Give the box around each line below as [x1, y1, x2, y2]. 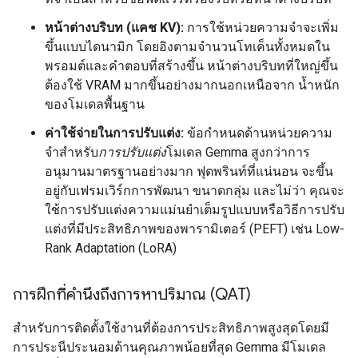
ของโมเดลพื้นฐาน [45, 97, 145, 112]
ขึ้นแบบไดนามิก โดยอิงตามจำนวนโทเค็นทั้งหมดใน [45, 39, 330, 54]
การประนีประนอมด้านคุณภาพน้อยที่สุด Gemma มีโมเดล [13, 340, 326, 355]
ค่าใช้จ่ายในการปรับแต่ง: [45, 125, 184, 141]
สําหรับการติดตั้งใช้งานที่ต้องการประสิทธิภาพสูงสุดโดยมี [13, 320, 329, 336]
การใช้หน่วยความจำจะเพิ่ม [184, 20, 339, 35]
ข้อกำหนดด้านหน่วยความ [184, 125, 332, 141]
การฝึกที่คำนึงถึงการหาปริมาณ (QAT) [13, 284, 251, 304]
